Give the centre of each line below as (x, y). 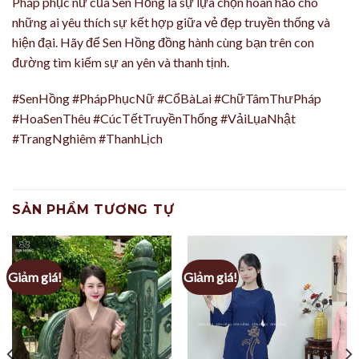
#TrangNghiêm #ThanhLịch (87, 139)
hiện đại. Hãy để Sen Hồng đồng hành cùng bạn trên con (163, 42)
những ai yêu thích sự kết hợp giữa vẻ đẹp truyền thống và (171, 22)
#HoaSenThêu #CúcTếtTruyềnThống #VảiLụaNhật (154, 119)
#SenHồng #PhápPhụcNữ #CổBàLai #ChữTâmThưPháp (167, 99)
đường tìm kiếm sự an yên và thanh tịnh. (121, 62)
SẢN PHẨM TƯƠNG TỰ (93, 210)
